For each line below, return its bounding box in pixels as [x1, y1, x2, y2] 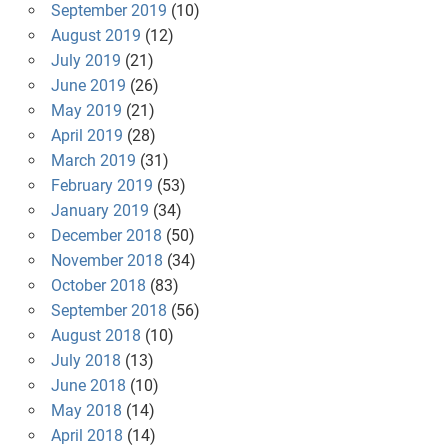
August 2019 [50, 26, 141, 46]
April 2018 [50, 426, 123, 446]
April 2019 [50, 126, 123, 146]
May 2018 [50, 401, 122, 421]
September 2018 [50, 301, 167, 321]
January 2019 [50, 201, 149, 221]
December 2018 [50, 226, 162, 246]
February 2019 [50, 176, 153, 196]
